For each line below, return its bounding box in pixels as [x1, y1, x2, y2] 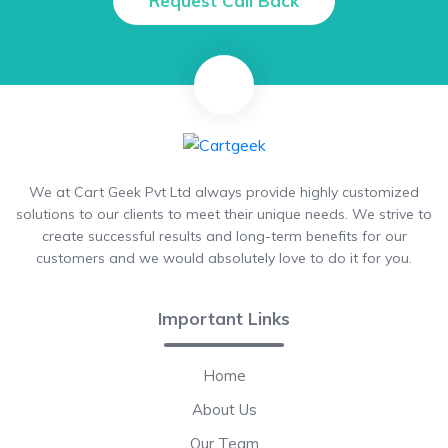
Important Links [158, 308, 290, 329]
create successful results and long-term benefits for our [41, 227, 407, 245]
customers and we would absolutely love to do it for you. [36, 249, 412, 267]
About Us [191, 400, 257, 419]
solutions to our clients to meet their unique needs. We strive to [16, 205, 432, 223]
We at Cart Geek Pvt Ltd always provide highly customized [29, 183, 419, 201]
